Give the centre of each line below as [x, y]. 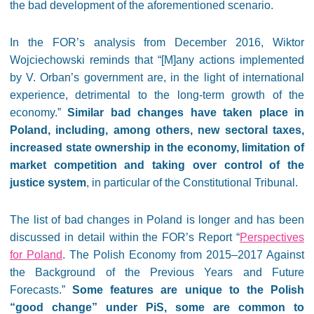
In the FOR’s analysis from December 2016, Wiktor [157, 42]
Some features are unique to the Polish [189, 290]
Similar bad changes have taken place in [183, 112]
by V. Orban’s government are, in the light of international [157, 77]
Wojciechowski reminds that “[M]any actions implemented [157, 60]
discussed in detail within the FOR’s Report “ [125, 237]
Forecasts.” [41, 290]
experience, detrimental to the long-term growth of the [157, 95]
